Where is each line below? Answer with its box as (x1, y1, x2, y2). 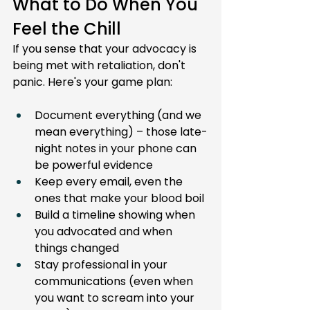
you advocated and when (35, 224, 175, 239)
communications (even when (35, 273, 196, 289)
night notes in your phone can (35, 140, 199, 156)
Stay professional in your (35, 257, 170, 273)
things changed (35, 240, 119, 256)
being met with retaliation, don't (12, 57, 188, 73)
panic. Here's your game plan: (12, 74, 172, 90)
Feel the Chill (12, 17, 121, 40)
